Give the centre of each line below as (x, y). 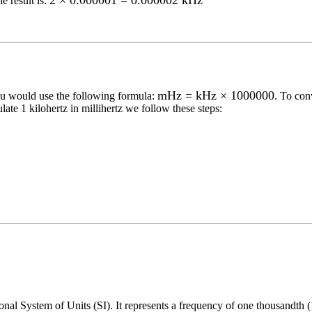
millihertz (102, 108)
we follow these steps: (172, 108)
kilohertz (48, 108)
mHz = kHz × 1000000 (216, 95)
